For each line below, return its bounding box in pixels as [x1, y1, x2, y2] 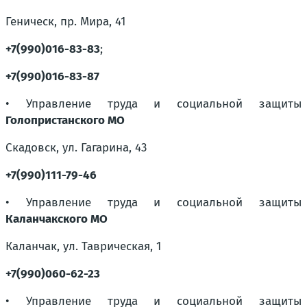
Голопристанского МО [5, 113, 125, 127]
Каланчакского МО [5, 212, 108, 226]
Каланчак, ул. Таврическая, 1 [5, 239, 161, 254]
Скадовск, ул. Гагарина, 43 [5, 140, 147, 155]
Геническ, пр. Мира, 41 [5, 14, 125, 29]
